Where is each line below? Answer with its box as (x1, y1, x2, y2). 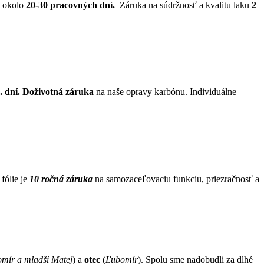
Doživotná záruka (22, 87, 94, 97)
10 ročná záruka (27, 173, 93, 184)
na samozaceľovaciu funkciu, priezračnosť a (93, 173, 259, 184)
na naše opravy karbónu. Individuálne (94, 87, 236, 97)
